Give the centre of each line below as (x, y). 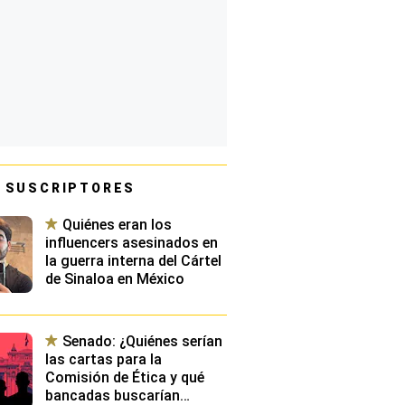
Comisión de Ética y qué (124, 377)
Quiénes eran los (117, 225)
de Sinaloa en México (114, 279)
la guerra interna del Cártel (133, 261)
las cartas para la (103, 359)
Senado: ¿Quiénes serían (142, 341)
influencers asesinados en (131, 243)
